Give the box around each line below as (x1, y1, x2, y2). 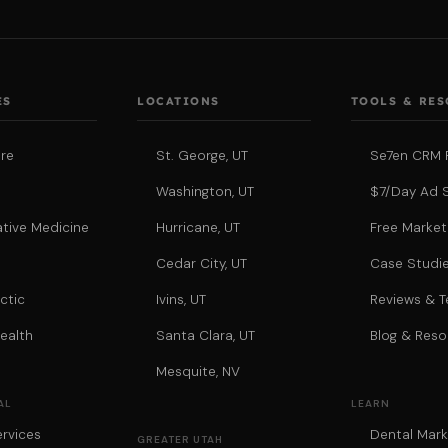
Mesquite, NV (156, 363, 241, 381)
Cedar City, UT (156, 255, 248, 273)
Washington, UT (156, 183, 255, 201)
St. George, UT (156, 147, 249, 165)
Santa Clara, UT (156, 327, 256, 345)
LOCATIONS (137, 94, 220, 109)
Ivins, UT (156, 291, 207, 309)
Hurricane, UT (156, 219, 241, 237)
